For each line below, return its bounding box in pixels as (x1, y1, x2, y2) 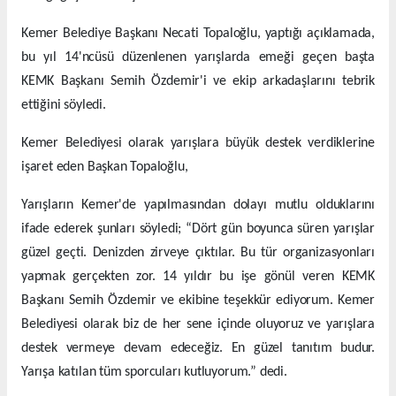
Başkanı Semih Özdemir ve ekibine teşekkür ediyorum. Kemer (21, 293, 375, 308)
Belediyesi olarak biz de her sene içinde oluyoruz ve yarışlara (21, 317, 375, 332)
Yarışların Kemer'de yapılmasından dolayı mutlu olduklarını (21, 198, 375, 213)
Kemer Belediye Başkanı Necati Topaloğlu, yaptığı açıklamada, (21, 27, 375, 42)
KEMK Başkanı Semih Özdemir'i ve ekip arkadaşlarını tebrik (21, 74, 375, 89)
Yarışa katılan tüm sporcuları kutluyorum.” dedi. (21, 365, 287, 380)
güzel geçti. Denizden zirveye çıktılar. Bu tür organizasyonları (21, 246, 375, 261)
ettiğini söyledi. (21, 98, 106, 113)
